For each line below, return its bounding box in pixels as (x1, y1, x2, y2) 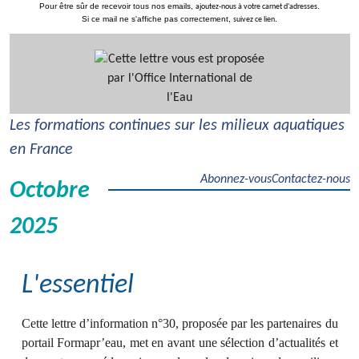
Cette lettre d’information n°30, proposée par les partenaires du (21, 317, 338, 330)
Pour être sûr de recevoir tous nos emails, (39, 2, 196, 10)
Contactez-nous (271, 173, 350, 186)
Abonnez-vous (200, 173, 272, 186)
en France (9, 142, 73, 158)
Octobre (9, 179, 90, 204)
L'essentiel (21, 272, 134, 300)
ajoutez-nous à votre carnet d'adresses (196, 2, 317, 11)
